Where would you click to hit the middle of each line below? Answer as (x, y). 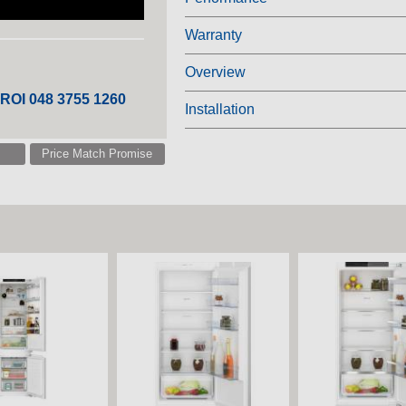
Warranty (213, 35)
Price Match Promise (97, 153)
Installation (220, 110)
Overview (215, 72)
